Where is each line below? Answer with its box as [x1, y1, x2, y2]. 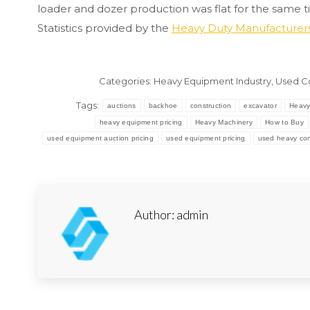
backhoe [148, 102, 178, 109]
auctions [107, 102, 136, 109]
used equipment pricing [165, 134, 246, 142]
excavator [244, 102, 277, 109]
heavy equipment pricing [99, 118, 183, 126]
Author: [134, 207, 174, 222]
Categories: [99, 75, 154, 86]
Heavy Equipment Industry [154, 75, 272, 86]
